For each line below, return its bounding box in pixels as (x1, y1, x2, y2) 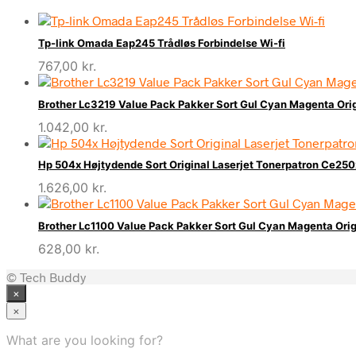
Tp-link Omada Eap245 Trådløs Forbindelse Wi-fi (38, 37, 285, 50)
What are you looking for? (6, 331, 163, 348)
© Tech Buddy (6, 269, 86, 284)
